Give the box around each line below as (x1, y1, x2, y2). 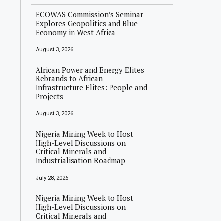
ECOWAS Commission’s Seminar (36, 9, 144, 19)
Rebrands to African (36, 74, 103, 83)
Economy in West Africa (36, 27, 116, 37)
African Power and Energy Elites (36, 65, 145, 74)
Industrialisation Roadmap (36, 155, 126, 165)
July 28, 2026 (36, 175, 69, 181)
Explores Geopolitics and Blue (36, 18, 138, 28)
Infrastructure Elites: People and (36, 82, 147, 92)
